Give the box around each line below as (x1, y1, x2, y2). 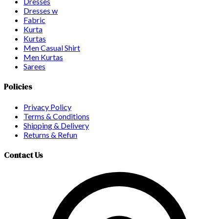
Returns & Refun (23, 130, 77, 140)
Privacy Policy (23, 102, 71, 112)
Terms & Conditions (23, 111, 89, 121)
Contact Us (4, 150, 43, 161)
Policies (4, 81, 32, 92)
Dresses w (23, 5, 58, 15)
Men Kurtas (23, 52, 63, 62)
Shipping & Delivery (23, 121, 89, 131)
